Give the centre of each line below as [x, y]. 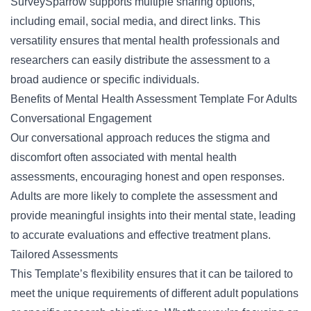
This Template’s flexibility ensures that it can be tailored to [152, 274]
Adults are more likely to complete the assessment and [144, 196]
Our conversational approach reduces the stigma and [140, 138]
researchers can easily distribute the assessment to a [140, 60]
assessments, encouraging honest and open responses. [148, 177]
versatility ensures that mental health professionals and [145, 41]
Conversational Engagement [81, 118]
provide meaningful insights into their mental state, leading [153, 216]
